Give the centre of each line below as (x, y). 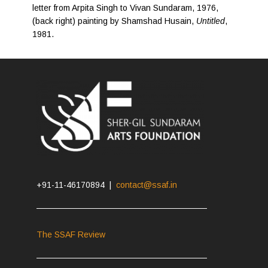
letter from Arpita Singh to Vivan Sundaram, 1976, (126, 8)
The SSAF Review (71, 235)
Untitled (211, 21)
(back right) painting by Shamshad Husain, (115, 21)
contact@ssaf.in (147, 185)
